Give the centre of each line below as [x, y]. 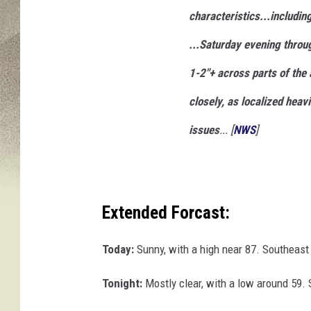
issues [204, 130]
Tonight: [122, 284]
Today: [118, 250]
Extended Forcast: [166, 212]
